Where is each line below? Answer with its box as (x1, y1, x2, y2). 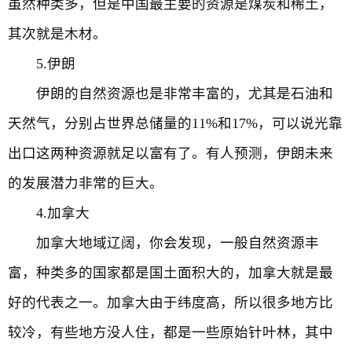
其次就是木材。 (8, 26, 107, 42)
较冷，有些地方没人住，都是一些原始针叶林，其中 (8, 324, 333, 340)
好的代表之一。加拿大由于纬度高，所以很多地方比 (8, 295, 333, 310)
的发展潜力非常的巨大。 (8, 175, 163, 191)
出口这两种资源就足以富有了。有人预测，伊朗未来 (8, 145, 333, 161)
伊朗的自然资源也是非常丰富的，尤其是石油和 (8, 86, 333, 101)
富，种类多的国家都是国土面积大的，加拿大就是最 (8, 265, 333, 280)
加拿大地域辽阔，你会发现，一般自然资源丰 (8, 235, 319, 251)
